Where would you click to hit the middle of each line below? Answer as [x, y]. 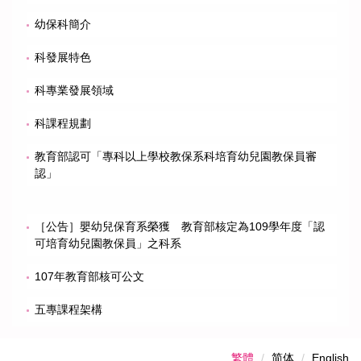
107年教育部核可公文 [89, 276]
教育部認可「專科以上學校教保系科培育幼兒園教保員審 [176, 156]
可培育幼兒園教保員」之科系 [108, 243]
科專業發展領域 [74, 90]
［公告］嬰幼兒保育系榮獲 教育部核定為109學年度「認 [180, 226]
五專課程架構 [68, 309]
